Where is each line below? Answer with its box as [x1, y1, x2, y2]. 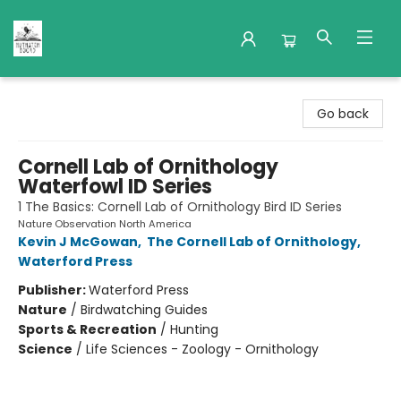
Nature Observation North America [18, 217, 192, 231]
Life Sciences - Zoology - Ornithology [86, 340, 319, 358]
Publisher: [18, 281, 89, 299]
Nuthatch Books [13, 85, 112, 103]
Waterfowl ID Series [18, 173, 212, 200]
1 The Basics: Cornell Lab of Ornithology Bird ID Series [18, 198, 342, 216]
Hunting [170, 320, 218, 338]
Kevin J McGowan [18, 233, 138, 251]
